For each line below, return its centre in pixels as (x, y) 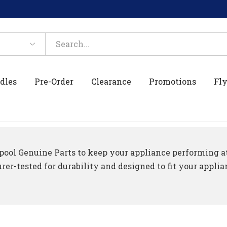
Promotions (173, 81)
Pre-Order (54, 81)
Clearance (111, 81)
